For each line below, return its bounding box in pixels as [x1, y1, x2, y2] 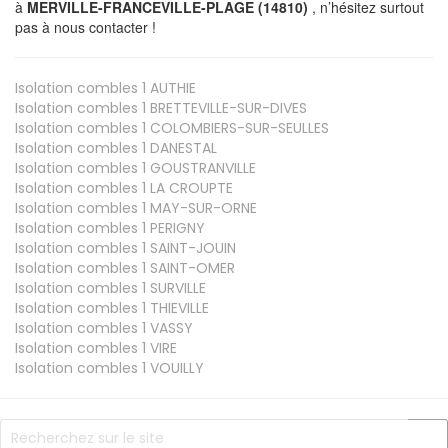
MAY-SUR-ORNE [146, 197, 257, 218]
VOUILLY [146, 357, 204, 378]
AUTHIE [146, 77, 196, 98]
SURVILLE [146, 277, 206, 298]
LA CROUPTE [146, 177, 233, 198]
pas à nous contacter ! [15, 16, 156, 37]
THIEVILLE [146, 297, 209, 318]
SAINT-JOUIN [146, 237, 236, 258]
